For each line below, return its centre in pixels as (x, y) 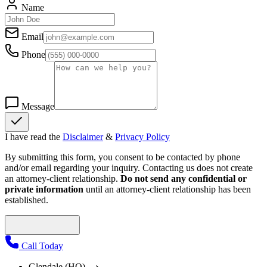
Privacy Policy (142, 137)
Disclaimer (83, 137)
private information (44, 190)
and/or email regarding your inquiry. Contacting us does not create (129, 168)
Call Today (41, 246)
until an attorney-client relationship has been (168, 190)
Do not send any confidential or (184, 179)
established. (27, 200)
